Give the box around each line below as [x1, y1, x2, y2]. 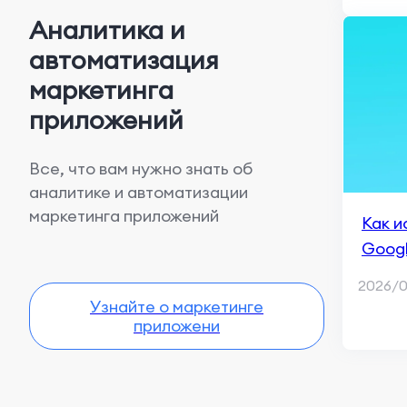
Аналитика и [29, 14, 185, 46]
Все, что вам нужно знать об [29, 158, 253, 179]
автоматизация [29, 44, 219, 76]
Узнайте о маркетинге [90, 296, 263, 317]
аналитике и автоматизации [29, 182, 248, 203]
